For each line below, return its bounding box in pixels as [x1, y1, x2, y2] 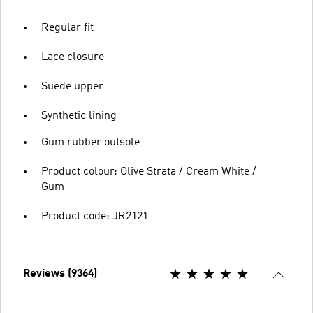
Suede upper [41, 80, 103, 92]
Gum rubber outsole [41, 136, 140, 148]
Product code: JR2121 [41, 210, 148, 222]
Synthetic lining [41, 110, 117, 122]
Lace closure [41, 51, 104, 63]
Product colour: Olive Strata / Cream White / [41, 166, 256, 177]
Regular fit [41, 22, 94, 34]
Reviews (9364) [23, 268, 97, 279]
